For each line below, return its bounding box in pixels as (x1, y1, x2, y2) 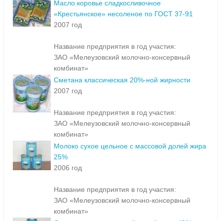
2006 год (54, 164, 82, 172)
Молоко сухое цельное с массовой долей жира (54, 142, 206, 150)
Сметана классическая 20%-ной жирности (54, 76, 190, 84)
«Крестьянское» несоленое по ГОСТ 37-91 (54, 10, 193, 18)
